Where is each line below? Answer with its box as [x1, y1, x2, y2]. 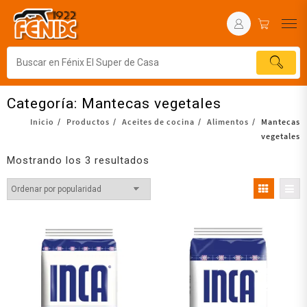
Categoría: [7, 95, 82, 112]
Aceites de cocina [122, 116, 195, 127]
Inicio [30, 116, 54, 127]
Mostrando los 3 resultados [7, 153, 149, 167]
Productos [66, 116, 110, 127]
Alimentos [207, 116, 249, 127]
